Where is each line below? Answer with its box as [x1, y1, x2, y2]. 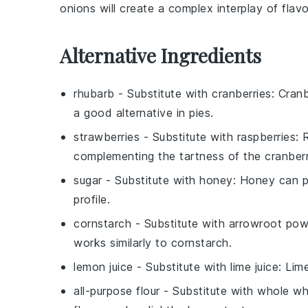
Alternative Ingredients [60, 42, 261, 68]
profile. [74, 192, 110, 206]
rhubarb [74, 86, 115, 100]
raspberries [236, 129, 296, 144]
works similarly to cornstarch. [74, 235, 232, 250]
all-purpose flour [74, 283, 160, 298]
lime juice [230, 259, 278, 274]
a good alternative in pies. [74, 105, 214, 120]
